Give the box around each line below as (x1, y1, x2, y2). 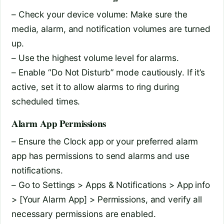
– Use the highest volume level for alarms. (11, 52, 179, 63)
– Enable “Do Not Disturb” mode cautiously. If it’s (11, 66, 205, 77)
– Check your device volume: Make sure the (11, 8, 187, 19)
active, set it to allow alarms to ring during (11, 81, 179, 92)
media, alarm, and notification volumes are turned (11, 23, 211, 34)
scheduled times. (11, 95, 80, 106)
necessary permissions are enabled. (11, 208, 156, 219)
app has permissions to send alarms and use (11, 150, 189, 161)
